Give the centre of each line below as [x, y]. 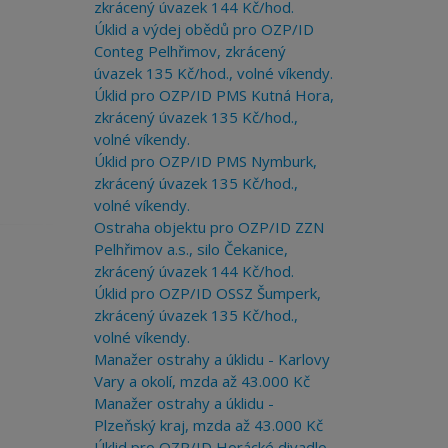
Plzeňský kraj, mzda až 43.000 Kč [208, 425]
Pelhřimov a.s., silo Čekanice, [190, 249]
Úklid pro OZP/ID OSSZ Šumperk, [207, 293]
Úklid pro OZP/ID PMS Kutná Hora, [213, 95]
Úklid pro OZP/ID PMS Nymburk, [205, 161]
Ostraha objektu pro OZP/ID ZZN [208, 227]
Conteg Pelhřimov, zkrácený [189, 51]
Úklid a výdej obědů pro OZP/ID [203, 29]
